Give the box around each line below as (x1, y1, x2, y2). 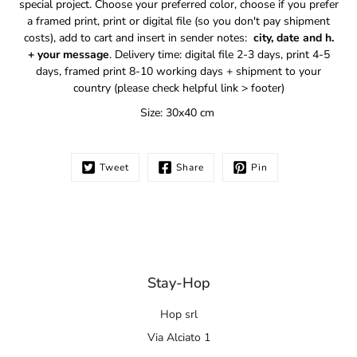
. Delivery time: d (108, 47, 191, 62)
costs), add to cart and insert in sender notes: (23, 30, 253, 45)
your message (37, 47, 109, 62)
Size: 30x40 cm (139, 104, 218, 120)
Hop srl (159, 306, 198, 322)
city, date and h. (253, 30, 334, 45)
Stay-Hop (147, 273, 210, 292)
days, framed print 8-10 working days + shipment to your (36, 64, 321, 79)
